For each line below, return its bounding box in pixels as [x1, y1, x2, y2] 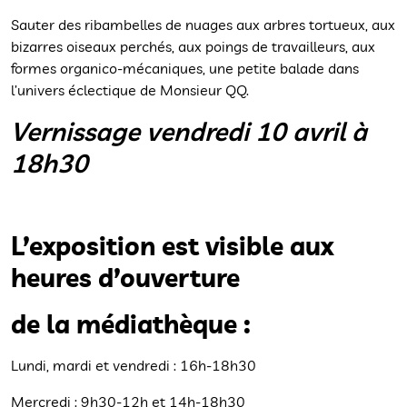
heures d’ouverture [11, 262, 240, 294]
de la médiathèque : [11, 308, 251, 341]
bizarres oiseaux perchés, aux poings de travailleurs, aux [11, 37, 375, 56]
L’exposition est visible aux [11, 230, 333, 263]
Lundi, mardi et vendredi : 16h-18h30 [11, 356, 256, 375]
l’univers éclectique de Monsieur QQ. [11, 81, 249, 100]
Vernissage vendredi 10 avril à [11, 115, 367, 148]
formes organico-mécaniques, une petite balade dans [11, 59, 359, 78]
